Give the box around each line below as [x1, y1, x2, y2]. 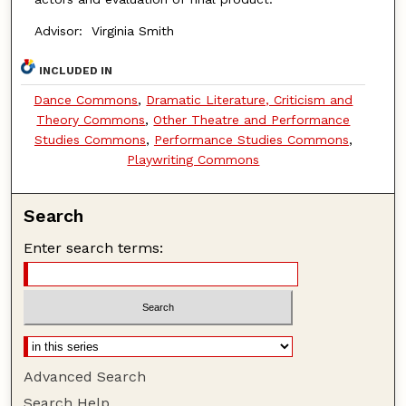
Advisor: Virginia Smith [34, 23, 174, 38]
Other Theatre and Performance [153, 112, 351, 128]
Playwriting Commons [127, 152, 260, 168]
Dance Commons [34, 92, 139, 108]
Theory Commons [36, 112, 146, 128]
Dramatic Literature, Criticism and [146, 92, 353, 108]
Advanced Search [24, 367, 147, 385]
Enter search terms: [24, 239, 164, 257]
